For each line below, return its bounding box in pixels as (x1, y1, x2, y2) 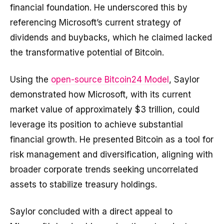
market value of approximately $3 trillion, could (10, 104, 199, 115)
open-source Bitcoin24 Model (51, 74, 169, 85)
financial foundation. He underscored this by (10, 2, 187, 13)
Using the (10, 74, 51, 85)
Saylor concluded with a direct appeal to (10, 206, 172, 216)
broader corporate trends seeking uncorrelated (10, 164, 198, 175)
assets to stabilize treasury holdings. (10, 179, 157, 190)
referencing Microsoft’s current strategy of (10, 17, 181, 28)
